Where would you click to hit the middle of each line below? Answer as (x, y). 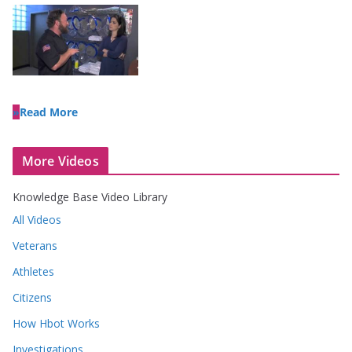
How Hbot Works (56, 323)
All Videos (37, 219)
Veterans (35, 245)
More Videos (60, 161)
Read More (49, 112)
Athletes (33, 271)
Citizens (32, 297)
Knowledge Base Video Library (90, 196)
